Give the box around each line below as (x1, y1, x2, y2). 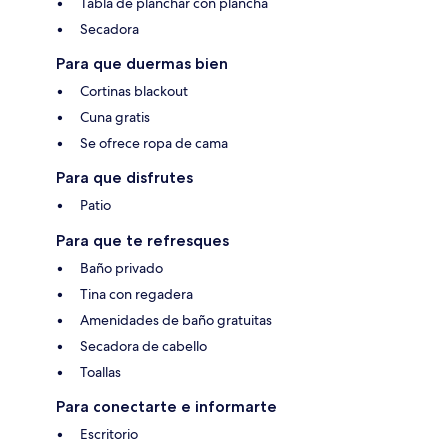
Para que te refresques (56, 231, 229, 251)
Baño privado (80, 259, 163, 278)
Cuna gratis (80, 108, 150, 127)
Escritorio (80, 425, 138, 444)
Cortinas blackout (80, 82, 188, 101)
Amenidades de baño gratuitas (80, 311, 272, 330)
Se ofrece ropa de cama (80, 134, 228, 153)
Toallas (80, 363, 121, 382)
